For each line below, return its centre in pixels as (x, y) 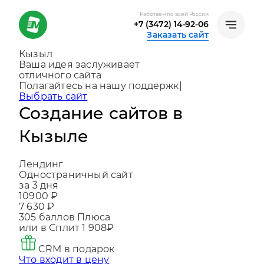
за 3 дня (39, 196)
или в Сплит (51, 238)
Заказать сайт (178, 35)
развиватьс (47, 96)
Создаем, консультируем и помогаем (112, 86)
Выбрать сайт (53, 107)
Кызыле (54, 147)
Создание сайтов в (101, 124)
